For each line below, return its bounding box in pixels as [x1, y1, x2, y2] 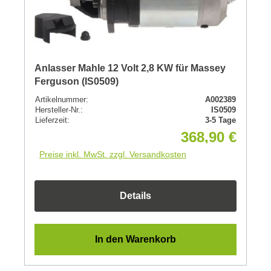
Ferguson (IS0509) [34, 76, 119, 87]
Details [120, 190, 151, 201]
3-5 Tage [205, 115, 236, 125]
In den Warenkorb [95, 233, 176, 244]
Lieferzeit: [35, 115, 70, 125]
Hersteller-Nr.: [35, 105, 83, 114]
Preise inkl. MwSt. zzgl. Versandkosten [39, 149, 186, 159]
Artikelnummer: [35, 94, 88, 104]
